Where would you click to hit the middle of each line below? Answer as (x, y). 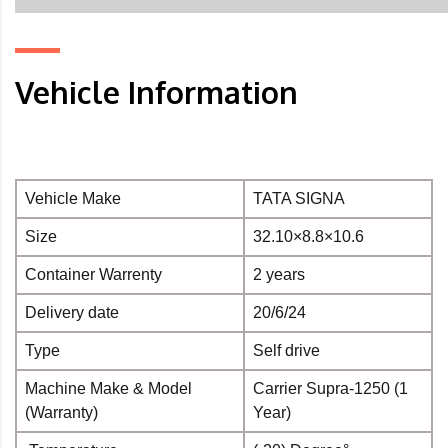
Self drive (286, 351)
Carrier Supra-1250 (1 (330, 389)
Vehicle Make (73, 199)
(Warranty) (61, 413)
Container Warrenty (93, 275)
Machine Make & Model (108, 389)
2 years (279, 275)
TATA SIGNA (299, 199)
